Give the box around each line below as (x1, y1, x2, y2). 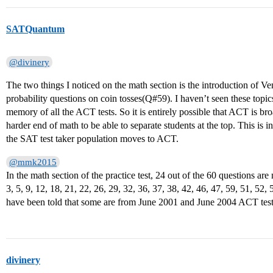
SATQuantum (6, 24, 65, 34)
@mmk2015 (9, 157, 57, 167)
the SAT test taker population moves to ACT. (6, 133, 179, 144)
